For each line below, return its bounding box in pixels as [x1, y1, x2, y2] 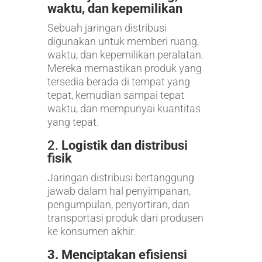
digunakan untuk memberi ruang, [47, 35, 199, 47]
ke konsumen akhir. [47, 225, 136, 237]
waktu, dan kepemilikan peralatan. [47, 48, 204, 61]
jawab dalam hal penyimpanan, [47, 184, 191, 197]
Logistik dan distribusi [61, 137, 188, 153]
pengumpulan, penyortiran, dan [47, 198, 189, 211]
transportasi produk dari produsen [47, 211, 204, 224]
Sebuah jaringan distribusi [47, 21, 167, 34]
